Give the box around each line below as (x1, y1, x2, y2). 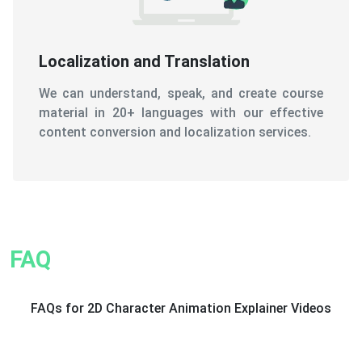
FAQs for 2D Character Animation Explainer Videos (31, 300, 331, 316)
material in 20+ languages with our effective (39, 104, 323, 120)
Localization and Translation (39, 51, 250, 71)
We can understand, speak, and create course (39, 85, 323, 101)
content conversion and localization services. (39, 124, 311, 140)
